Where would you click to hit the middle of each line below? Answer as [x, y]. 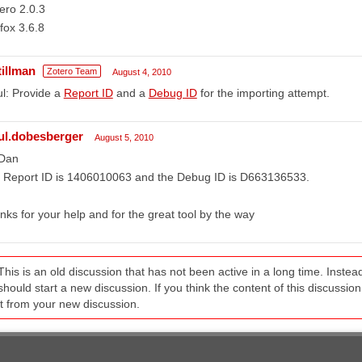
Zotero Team [72, 71]
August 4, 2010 [141, 72]
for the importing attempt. [263, 93]
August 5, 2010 [124, 137]
